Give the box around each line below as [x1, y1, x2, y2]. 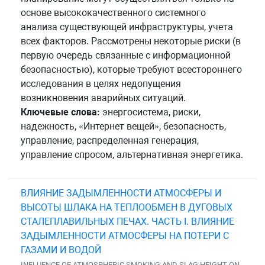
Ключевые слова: [21, 106, 100, 118]
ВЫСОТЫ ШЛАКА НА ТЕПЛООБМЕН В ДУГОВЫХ [21, 201, 232, 213]
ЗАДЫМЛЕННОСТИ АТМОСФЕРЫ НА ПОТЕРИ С [21, 230, 229, 241]
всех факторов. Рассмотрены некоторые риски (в [21, 35, 241, 47]
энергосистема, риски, [100, 106, 201, 118]
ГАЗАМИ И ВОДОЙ [21, 244, 101, 256]
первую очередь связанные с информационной [21, 49, 231, 61]
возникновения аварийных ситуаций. [21, 92, 186, 104]
